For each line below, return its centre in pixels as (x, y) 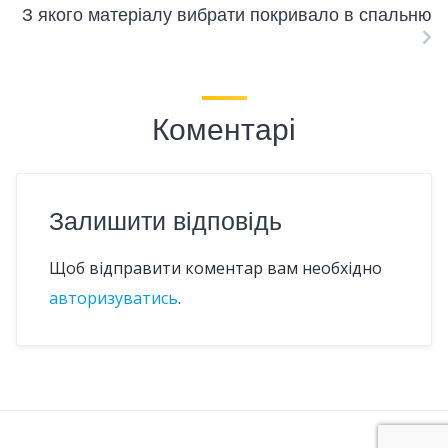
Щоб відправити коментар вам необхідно (215, 268)
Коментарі (224, 130)
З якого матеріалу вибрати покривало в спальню (227, 14)
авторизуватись (113, 298)
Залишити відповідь (165, 221)
